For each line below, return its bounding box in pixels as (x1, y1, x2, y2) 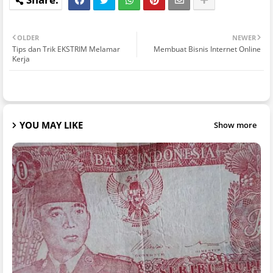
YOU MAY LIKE (19, 119, 83, 132)
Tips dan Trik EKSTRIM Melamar (12, 44, 120, 55)
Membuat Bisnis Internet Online (154, 44, 261, 55)
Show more (214, 119, 257, 130)
